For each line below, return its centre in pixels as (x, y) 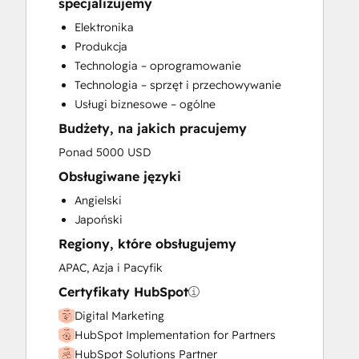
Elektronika (104, 27)
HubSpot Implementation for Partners (175, 335)
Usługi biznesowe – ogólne (145, 104)
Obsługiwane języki (120, 176)
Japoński (99, 220)
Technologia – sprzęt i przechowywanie (178, 85)
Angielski (98, 200)
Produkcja (101, 46)
